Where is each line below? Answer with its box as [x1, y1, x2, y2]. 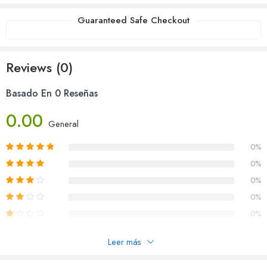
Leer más [108, 235, 141, 248]
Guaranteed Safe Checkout [77, 14, 190, 27]
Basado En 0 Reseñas [6, 86, 98, 101]
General [48, 117, 79, 131]
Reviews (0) [6, 58, 73, 77]
